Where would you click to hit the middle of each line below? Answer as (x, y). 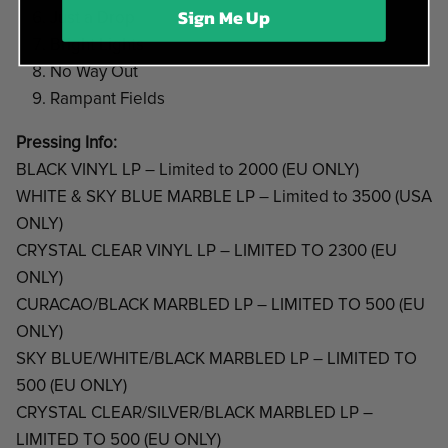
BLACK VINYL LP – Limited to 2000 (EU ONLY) (187, 170)
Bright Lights (97, 45)
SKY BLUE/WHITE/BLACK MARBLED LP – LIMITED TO (216, 359)
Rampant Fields (107, 99)
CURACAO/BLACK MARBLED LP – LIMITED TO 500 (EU (220, 305)
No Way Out (94, 72)
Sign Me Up (224, 17)
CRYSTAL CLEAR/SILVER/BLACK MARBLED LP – (194, 413)
